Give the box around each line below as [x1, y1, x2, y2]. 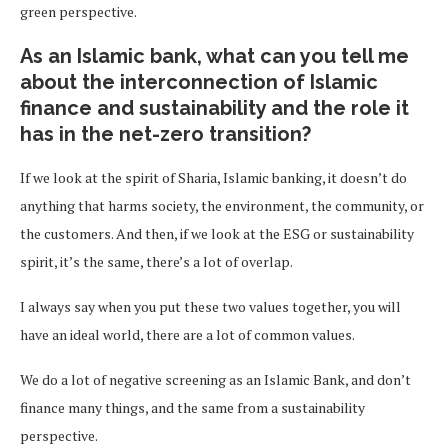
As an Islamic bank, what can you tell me [20, 44, 409, 68]
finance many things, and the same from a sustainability [20, 398, 365, 417]
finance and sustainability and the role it [20, 96, 409, 120]
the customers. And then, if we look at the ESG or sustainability [20, 224, 414, 243]
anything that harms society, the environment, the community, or [20, 196, 424, 215]
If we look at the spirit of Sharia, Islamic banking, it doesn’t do [20, 168, 407, 187]
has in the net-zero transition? [20, 122, 316, 146]
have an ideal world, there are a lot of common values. [20, 325, 355, 344]
